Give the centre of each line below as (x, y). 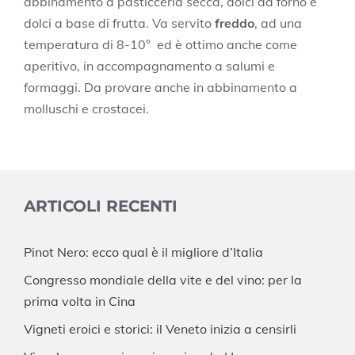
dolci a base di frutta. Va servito (119, 23)
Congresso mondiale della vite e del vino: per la (163, 279)
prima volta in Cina (80, 301)
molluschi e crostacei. (86, 108)
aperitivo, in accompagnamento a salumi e (149, 65)
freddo (235, 23)
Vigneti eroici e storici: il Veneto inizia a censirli (160, 328)
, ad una (278, 23)
